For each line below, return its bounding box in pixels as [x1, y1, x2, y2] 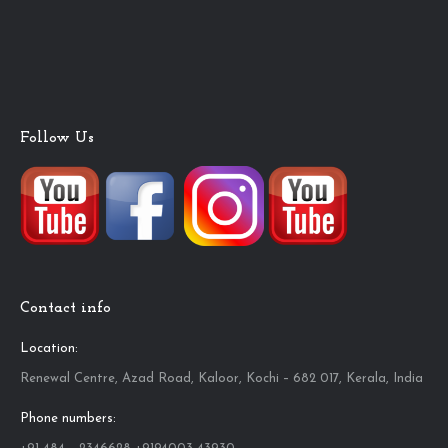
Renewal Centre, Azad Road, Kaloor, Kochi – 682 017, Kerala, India [20, 372, 423, 385]
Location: [20, 342, 78, 355]
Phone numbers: [20, 412, 116, 425]
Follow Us [20, 130, 94, 146]
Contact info [20, 300, 111, 316]
